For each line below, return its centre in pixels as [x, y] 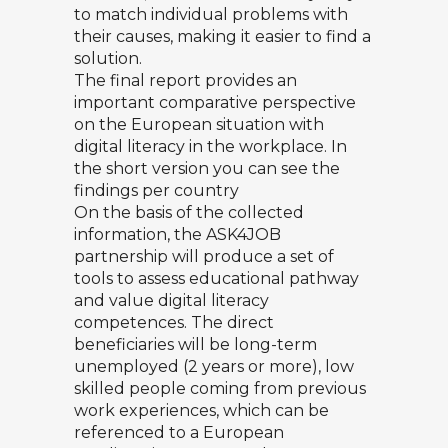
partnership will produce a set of [204, 256]
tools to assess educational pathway [216, 278]
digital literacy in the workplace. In [210, 146]
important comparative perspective [215, 102]
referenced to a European [179, 432]
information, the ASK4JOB [177, 234]
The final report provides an [185, 80]
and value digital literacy [171, 300]
